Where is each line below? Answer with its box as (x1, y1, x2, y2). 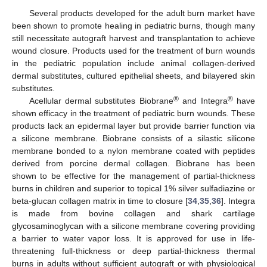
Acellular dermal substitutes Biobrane (29, 95, 173, 105)
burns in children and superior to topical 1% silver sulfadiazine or (12, 183, 255, 193)
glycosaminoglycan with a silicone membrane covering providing (12, 221, 255, 231)
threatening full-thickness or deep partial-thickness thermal (12, 246, 255, 256)
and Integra (178, 95, 228, 105)
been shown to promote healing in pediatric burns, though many (12, 20, 255, 30)
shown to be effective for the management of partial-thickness (12, 170, 255, 181)
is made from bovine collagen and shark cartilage (12, 208, 255, 218)
